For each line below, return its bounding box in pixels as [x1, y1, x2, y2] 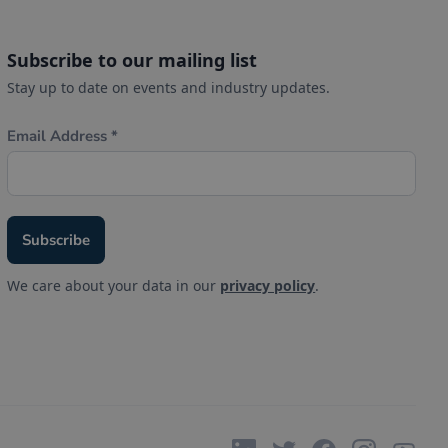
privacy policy [220, 276, 316, 295]
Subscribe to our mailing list [7, 48, 258, 72]
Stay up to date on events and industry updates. [7, 78, 331, 97]
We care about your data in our [7, 276, 221, 295]
